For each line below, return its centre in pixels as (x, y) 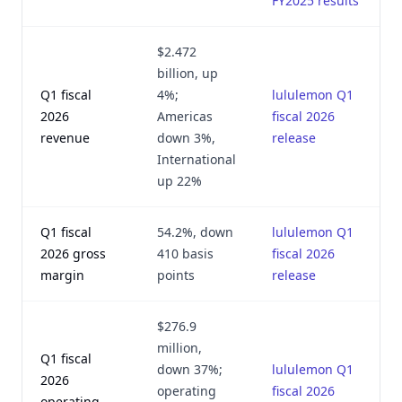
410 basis (185, 253)
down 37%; (190, 369)
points (176, 275)
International (197, 159)
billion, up (188, 73)
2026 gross (73, 253)
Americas (185, 116)
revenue (65, 138)
